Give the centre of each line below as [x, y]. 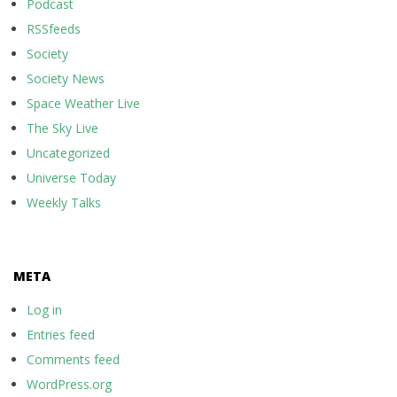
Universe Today [71, 178]
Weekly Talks [64, 203]
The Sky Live [62, 128]
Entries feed [61, 335]
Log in [44, 310]
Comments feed [73, 360]
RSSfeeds [54, 29]
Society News [66, 79]
